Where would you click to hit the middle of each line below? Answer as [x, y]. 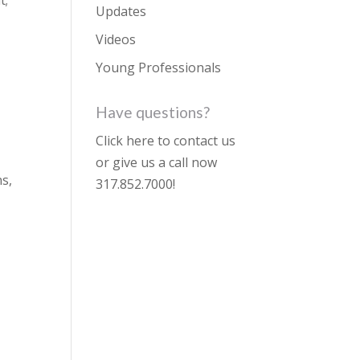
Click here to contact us [166, 141]
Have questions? [153, 112]
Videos [116, 39]
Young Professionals [159, 67]
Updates [121, 11]
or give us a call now [157, 162]
